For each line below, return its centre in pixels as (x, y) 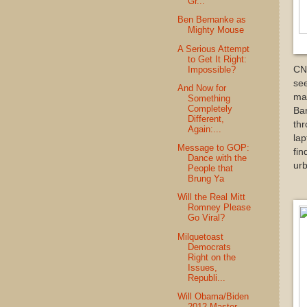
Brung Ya (206, 179)
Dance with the (218, 158)
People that (211, 169)
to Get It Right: (218, 59)
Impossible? (212, 69)
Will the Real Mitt (212, 197)
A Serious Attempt (214, 49)
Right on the (212, 257)
